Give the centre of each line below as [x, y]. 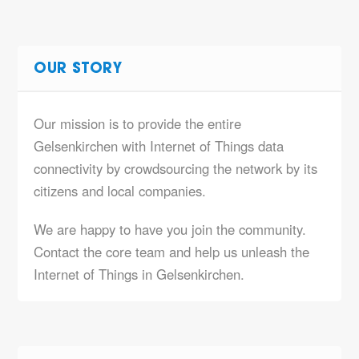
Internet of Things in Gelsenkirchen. [139, 274]
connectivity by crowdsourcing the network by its [176, 168]
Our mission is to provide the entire [138, 123]
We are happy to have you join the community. [170, 229]
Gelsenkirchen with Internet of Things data [159, 146]
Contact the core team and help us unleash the [172, 252]
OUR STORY [78, 70]
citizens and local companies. [120, 191]
